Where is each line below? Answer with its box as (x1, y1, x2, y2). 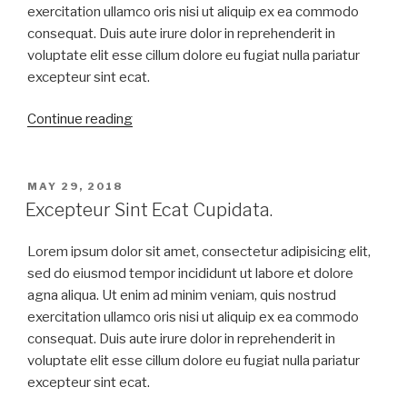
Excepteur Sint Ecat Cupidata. (25, 198, 273, 221)
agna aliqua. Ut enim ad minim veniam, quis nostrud (27, 286, 336, 303)
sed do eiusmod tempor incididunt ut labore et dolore (27, 264, 353, 282)
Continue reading (27, 111, 133, 128)
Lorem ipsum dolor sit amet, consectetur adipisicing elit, (27, 243, 371, 260)
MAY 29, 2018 (27, 179, 123, 193)
